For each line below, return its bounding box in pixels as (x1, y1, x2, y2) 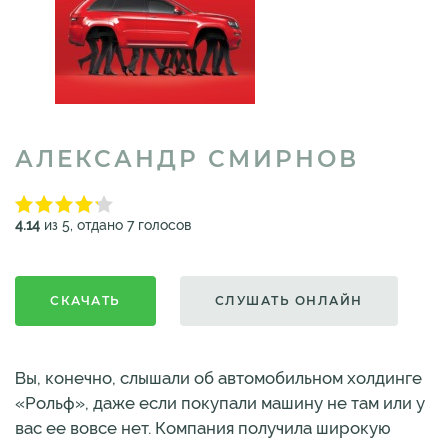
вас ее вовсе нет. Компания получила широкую (15, 418, 391, 438)
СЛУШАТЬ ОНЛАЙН (214, 293, 363, 308)
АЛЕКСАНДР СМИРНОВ (15, 145, 359, 173)
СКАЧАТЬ (50, 293, 121, 308)
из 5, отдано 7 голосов (40, 217, 191, 233)
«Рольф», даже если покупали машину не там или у (15, 393, 425, 413)
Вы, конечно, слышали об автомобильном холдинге (15, 368, 422, 388)
